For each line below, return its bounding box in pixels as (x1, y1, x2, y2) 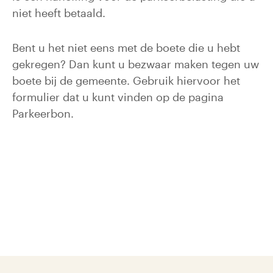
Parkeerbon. (12, 107, 74, 120)
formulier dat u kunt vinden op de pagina (12, 90, 224, 104)
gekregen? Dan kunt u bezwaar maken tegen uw (12, 57, 259, 71)
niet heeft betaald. (12, 6, 105, 19)
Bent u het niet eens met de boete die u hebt (12, 41, 240, 54)
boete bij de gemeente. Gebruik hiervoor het (12, 74, 240, 87)
